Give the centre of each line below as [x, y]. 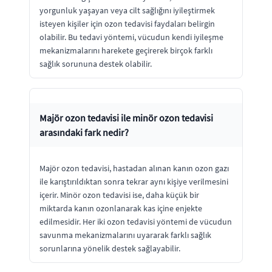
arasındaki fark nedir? [84, 132]
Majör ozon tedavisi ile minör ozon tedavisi [126, 117]
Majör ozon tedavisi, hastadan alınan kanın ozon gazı [134, 168]
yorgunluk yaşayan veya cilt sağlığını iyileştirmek [127, 10]
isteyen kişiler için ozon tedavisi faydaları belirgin [127, 23]
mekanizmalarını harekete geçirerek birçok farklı [126, 50]
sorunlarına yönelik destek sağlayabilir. [110, 248]
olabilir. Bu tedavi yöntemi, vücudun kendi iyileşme [131, 37]
